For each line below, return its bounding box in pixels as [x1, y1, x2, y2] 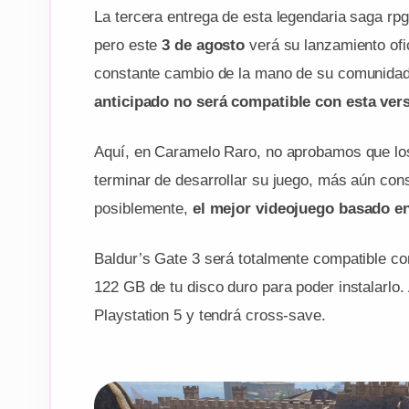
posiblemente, [94, 199, 193, 217]
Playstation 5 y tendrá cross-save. [94, 306, 326, 324]
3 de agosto [162, 36, 246, 54]
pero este [94, 36, 163, 54]
